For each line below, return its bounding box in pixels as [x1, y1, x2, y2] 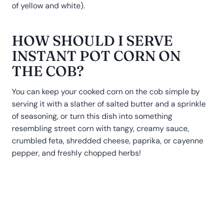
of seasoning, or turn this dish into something [12, 111, 172, 122]
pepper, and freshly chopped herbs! [12, 148, 141, 159]
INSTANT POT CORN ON [12, 47, 181, 64]
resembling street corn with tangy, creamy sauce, [12, 123, 189, 134]
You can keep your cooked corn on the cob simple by [12, 86, 200, 97]
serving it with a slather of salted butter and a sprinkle [12, 99, 206, 110]
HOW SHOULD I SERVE [12, 31, 173, 49]
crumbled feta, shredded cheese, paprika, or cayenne [12, 136, 203, 146]
